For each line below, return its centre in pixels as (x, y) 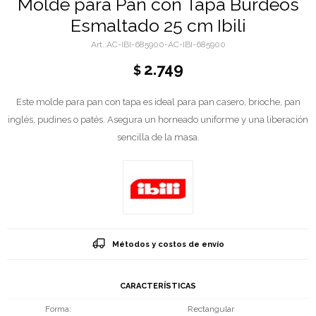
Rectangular (211, 309)
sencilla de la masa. (158, 137)
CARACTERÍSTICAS (158, 286)
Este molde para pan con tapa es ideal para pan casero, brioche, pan (158, 102)
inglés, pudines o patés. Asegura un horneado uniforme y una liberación (158, 120)
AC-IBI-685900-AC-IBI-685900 (166, 44)
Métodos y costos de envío (168, 244)
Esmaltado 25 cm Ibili (158, 25)
